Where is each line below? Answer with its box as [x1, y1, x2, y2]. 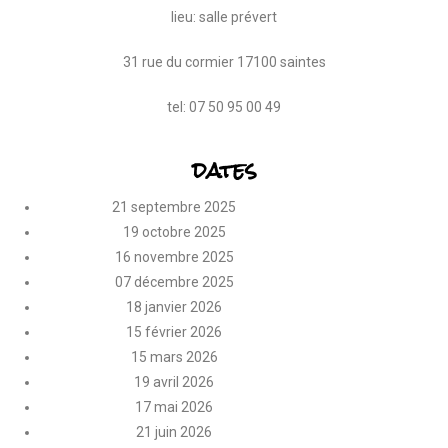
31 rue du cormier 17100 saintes [122, 54, 326, 70]
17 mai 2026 [135, 399, 214, 415]
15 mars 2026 [130, 349, 218, 365]
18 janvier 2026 [126, 299, 223, 315]
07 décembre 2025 [114, 274, 234, 290]
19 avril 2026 [134, 374, 215, 390]
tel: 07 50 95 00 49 [167, 99, 281, 115]
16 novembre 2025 [114, 249, 234, 265]
